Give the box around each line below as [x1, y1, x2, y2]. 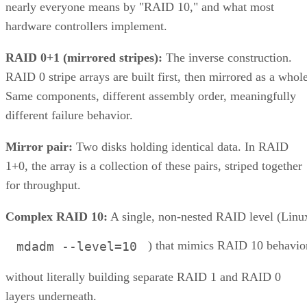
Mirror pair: [5, 139, 73, 153]
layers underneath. [5, 288, 97, 303]
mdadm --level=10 [16, 238, 137, 254]
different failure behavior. [5, 108, 133, 122]
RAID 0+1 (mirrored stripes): [5, 50, 162, 64]
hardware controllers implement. [5, 19, 167, 33]
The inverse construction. [162, 50, 292, 64]
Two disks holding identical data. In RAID [73, 139, 288, 153]
